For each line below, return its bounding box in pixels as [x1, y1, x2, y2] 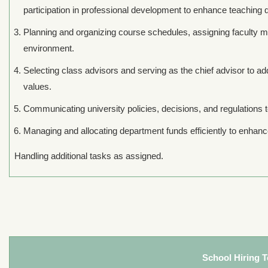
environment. [23, 43, 74, 53]
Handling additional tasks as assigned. [14, 151, 163, 161]
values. [23, 81, 51, 92]
